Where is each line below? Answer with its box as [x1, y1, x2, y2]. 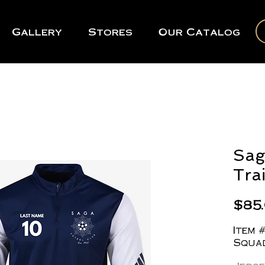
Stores [88, 25, 132, 38]
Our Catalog [159, 25, 240, 38]
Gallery [12, 25, 62, 38]
